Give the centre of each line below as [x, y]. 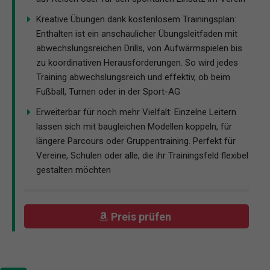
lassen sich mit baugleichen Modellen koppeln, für [134, 127]
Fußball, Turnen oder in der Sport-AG [108, 92]
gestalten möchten [74, 170]
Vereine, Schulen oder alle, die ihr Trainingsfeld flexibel [142, 156]
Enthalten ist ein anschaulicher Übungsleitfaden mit [137, 34]
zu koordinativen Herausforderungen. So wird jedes [137, 63]
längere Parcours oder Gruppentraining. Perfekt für [136, 141]
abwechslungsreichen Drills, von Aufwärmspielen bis [139, 49]
